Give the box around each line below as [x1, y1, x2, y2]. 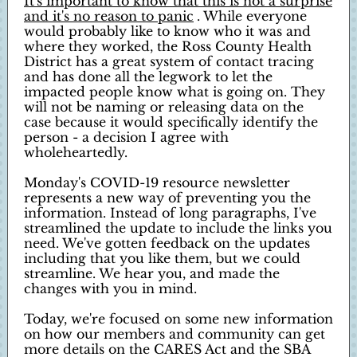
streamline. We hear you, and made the [24, 265, 280, 281]
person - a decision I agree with [24, 129, 229, 145]
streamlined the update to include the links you [24, 220, 332, 236]
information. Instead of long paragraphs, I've [24, 205, 316, 221]
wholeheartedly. [24, 144, 127, 160]
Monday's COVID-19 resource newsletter [24, 175, 290, 190]
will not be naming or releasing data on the [24, 99, 304, 115]
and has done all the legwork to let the [24, 69, 273, 84]
